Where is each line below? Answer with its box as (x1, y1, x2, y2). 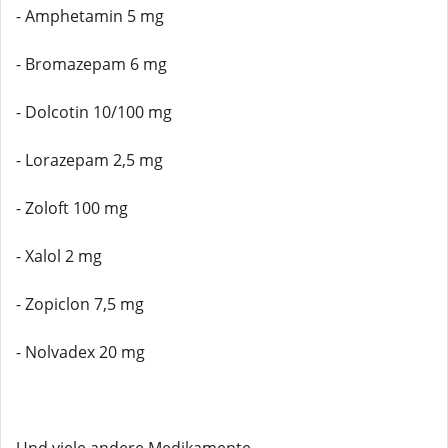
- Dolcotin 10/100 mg (16, 101, 172, 123)
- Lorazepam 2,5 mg (16, 149, 163, 171)
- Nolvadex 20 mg (16, 341, 145, 363)
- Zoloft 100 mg (16, 197, 128, 219)
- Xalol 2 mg (16, 245, 102, 267)
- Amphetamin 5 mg (16, 5, 164, 27)
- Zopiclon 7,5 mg (16, 293, 144, 315)
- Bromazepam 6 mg (16, 53, 167, 75)
